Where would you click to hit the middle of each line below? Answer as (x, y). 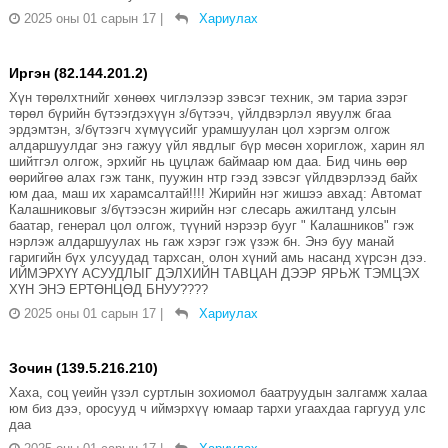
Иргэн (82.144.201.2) (78, 73)
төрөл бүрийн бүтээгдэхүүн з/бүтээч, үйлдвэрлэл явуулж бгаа (199, 114)
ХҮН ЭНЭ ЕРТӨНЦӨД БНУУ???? (108, 290)
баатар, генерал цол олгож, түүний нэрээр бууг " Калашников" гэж (211, 226)
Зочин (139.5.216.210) (83, 368)
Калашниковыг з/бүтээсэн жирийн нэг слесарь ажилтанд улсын (202, 210)
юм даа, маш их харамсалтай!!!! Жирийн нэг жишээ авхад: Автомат (215, 194)
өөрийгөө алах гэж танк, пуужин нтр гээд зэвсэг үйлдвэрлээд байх (213, 178)
